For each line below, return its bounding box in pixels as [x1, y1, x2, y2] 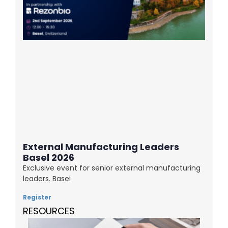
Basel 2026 [23, 151, 74, 164]
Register [23, 193, 51, 202]
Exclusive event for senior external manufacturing [23, 163, 201, 174]
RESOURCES [23, 205, 75, 218]
